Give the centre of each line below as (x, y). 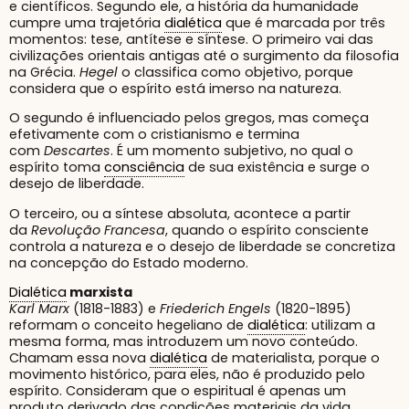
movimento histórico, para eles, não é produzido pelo (187, 375)
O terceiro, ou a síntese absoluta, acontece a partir (180, 213)
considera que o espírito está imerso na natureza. (175, 88)
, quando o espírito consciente (267, 230)
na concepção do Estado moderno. (129, 262)
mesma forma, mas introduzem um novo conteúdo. (184, 342)
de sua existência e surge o (277, 168)
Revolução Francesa (98, 230)
